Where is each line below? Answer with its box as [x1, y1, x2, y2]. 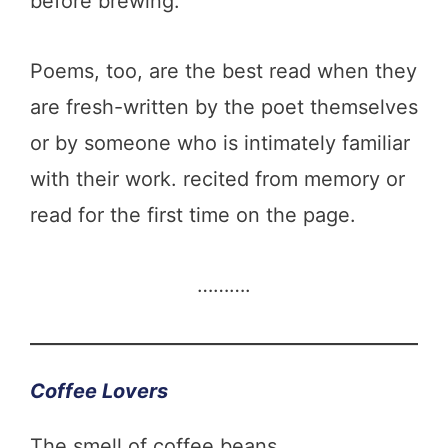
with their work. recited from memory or [30, 166, 405, 191]
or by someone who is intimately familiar [30, 130, 410, 155]
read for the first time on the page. [30, 202, 356, 227]
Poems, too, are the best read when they [30, 58, 417, 83]
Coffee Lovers [30, 378, 168, 403]
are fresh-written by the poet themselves [30, 94, 418, 119]
